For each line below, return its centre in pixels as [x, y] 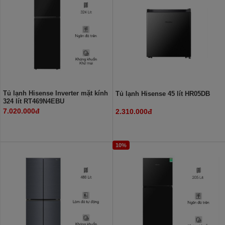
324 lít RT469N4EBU [34, 101]
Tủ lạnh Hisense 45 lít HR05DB [162, 93]
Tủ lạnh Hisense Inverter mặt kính [55, 93]
